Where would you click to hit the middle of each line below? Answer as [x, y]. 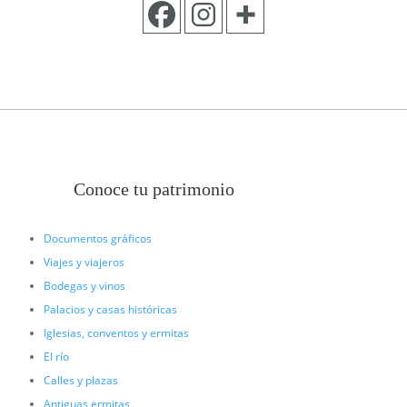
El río [56, 357]
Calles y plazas [80, 381]
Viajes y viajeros [84, 263]
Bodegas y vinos [84, 286]
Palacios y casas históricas [110, 310]
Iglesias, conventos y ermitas [116, 333]
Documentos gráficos [97, 239]
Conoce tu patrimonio [154, 189]
